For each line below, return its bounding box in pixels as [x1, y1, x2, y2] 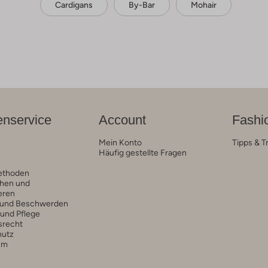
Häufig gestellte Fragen [98, 148, 187, 158]
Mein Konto [98, 138, 142, 148]
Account [98, 112, 146, 128]
